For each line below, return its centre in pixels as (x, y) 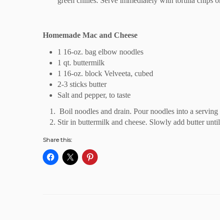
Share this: (57, 139)
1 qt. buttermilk (81, 62)
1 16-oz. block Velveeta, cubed (105, 73)
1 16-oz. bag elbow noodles (100, 52)
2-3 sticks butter (82, 84)
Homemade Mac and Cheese (90, 35)
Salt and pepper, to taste (94, 95)
